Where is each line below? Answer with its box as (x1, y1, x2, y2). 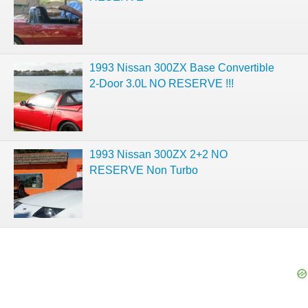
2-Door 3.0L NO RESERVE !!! (89, 78, 234, 89)
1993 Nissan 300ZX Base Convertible (89, 62, 274, 74)
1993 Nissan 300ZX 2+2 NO (89, 148, 228, 160)
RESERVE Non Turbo (89, 164, 198, 176)
